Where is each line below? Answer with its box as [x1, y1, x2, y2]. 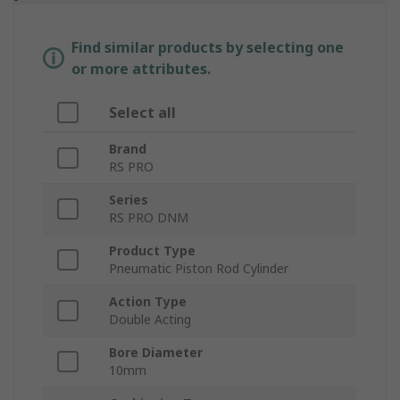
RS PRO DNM [109, 209, 188, 227]
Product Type [109, 242, 196, 260]
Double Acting [109, 311, 191, 329]
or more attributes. [71, 59, 211, 79]
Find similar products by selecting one [71, 37, 344, 58]
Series [109, 191, 148, 209]
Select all [109, 103, 176, 123]
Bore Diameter [109, 344, 203, 362]
